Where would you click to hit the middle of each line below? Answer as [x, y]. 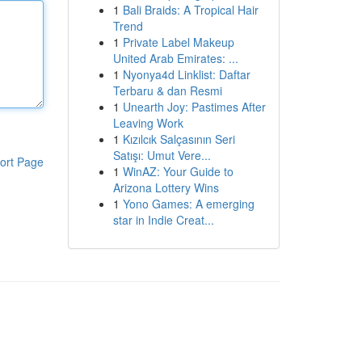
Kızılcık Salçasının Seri [179, 139]
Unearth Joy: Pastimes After [194, 107]
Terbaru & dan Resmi [167, 90]
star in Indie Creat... [163, 220]
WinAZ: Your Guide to [178, 171]
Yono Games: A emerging [188, 204]
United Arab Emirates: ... [175, 58]
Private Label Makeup [178, 42]
